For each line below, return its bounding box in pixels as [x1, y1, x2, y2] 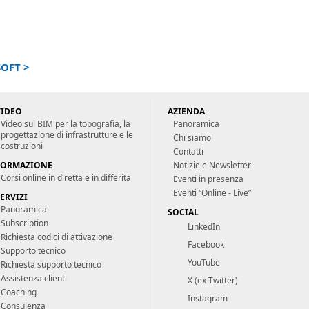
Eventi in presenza [173, 173, 243, 185]
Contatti [173, 146, 203, 157]
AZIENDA [168, 106, 205, 117]
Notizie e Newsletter [173, 159, 251, 171]
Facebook [188, 239, 224, 250]
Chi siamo [173, 132, 211, 143]
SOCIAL [168, 206, 199, 218]
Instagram [188, 292, 228, 304]
